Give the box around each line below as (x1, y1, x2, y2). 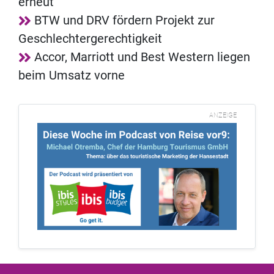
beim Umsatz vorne (18, 68, 125, 83)
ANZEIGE (209, 111, 237, 120)
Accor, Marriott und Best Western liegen (34, 50, 250, 65)
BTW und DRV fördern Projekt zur (34, 13, 215, 28)
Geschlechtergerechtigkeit (18, 31, 162, 46)
